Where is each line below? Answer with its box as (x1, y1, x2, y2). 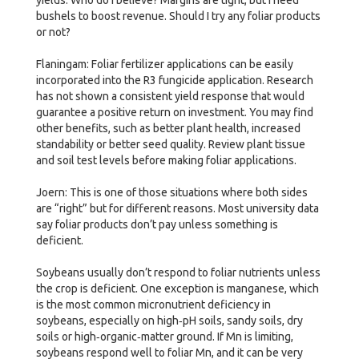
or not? (36, 25, 71, 38)
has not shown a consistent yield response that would (36, 89, 305, 103)
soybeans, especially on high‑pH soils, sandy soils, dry (36, 313, 303, 327)
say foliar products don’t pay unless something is (36, 217, 278, 231)
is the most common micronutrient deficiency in (36, 297, 271, 311)
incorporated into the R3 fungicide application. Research (36, 73, 313, 87)
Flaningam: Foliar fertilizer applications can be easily (36, 57, 293, 71)
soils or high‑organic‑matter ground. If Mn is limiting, (36, 329, 293, 343)
